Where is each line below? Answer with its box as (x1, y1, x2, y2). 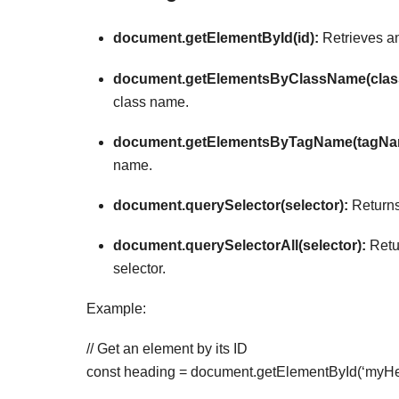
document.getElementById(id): (113, 30, 319, 46)
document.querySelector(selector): (113, 197, 348, 213)
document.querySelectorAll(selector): (113, 238, 366, 254)
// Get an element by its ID (86, 340, 248, 356)
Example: (86, 301, 146, 317)
